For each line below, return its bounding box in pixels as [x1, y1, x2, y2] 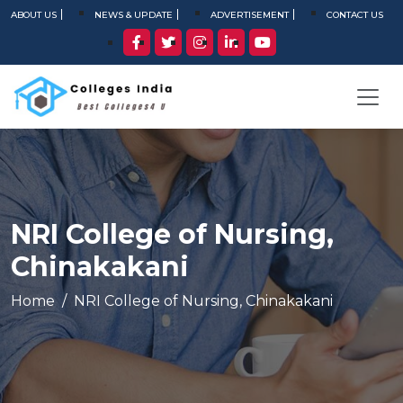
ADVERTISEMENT [210, 9, 289, 21]
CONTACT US [327, 9, 383, 21]
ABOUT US [11, 9, 57, 21]
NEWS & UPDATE [94, 9, 173, 21]
